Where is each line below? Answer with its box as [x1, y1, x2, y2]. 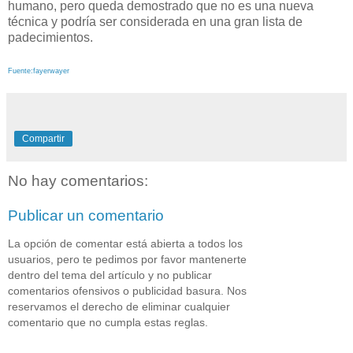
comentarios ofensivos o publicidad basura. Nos [8, 284, 247, 298]
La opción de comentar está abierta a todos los [8, 237, 243, 251]
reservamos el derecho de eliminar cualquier [8, 300, 230, 314]
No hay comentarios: [8, 173, 148, 190]
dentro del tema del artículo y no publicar [8, 269, 212, 282]
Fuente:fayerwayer [8, 67, 69, 76]
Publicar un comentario [8, 206, 164, 224]
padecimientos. [8, 31, 93, 45]
